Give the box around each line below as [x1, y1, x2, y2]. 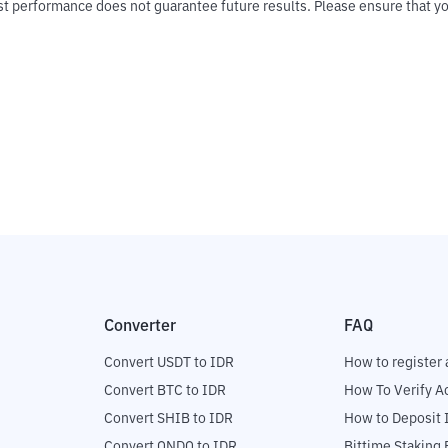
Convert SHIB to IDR [104, 412, 233, 427]
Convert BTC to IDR [104, 384, 226, 399]
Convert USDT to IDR [104, 356, 234, 371]
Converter [104, 318, 176, 335]
